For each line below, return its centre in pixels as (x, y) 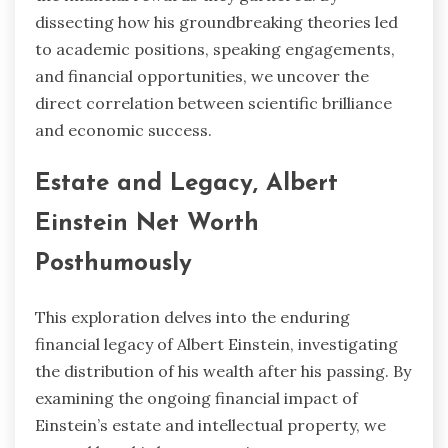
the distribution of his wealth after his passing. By (223, 370)
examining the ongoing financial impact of (196, 397)
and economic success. (123, 130)
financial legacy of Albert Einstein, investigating (216, 343)
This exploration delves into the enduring (192, 316)
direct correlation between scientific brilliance (213, 103)
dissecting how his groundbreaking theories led (216, 22)
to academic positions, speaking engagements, (215, 49)
